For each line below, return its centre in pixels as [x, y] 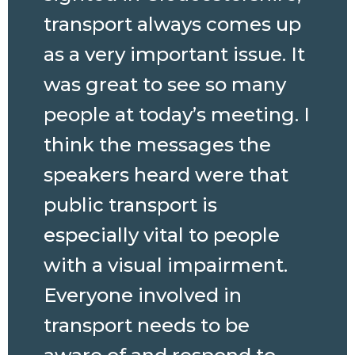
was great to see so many [165, 84]
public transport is [130, 204]
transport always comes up [172, 24]
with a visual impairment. [166, 265]
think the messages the [157, 144]
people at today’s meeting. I [177, 114]
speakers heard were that [166, 174]
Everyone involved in [143, 295]
